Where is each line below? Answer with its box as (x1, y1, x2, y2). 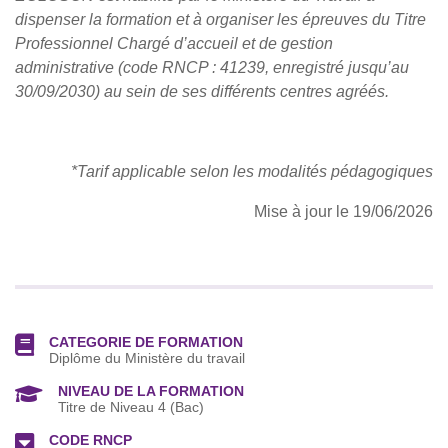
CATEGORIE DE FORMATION (49, 335, 243, 351)
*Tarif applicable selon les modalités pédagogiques (71, 163, 433, 181)
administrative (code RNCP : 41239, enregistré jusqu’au (15, 59, 409, 77)
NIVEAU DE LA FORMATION (58, 384, 244, 400)
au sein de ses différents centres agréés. (104, 83, 389, 101)
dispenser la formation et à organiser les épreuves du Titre (15, 11, 426, 29)
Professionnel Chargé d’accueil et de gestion (15, 35, 333, 53)
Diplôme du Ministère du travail (49, 351, 245, 367)
